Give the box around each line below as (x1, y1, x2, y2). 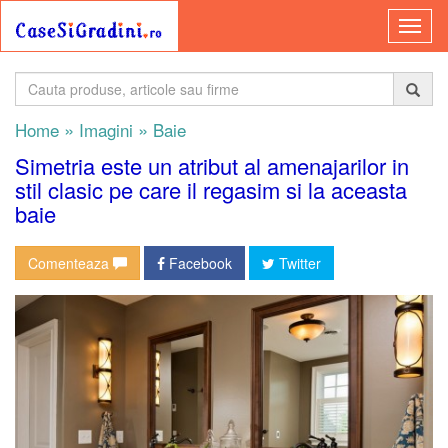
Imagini (74, 117, 133, 142)
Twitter (275, 253, 321, 273)
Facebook (165, 253, 232, 273)
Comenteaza (28, 253, 113, 273)
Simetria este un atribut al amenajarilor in (15, 150, 409, 181)
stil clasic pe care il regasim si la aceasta (15, 174, 407, 205)
